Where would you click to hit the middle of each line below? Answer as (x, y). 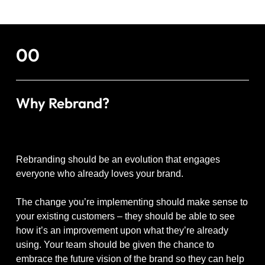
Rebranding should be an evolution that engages (118, 159)
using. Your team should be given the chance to (115, 244)
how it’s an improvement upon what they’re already (122, 230)
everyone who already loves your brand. (100, 173)
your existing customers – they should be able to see (125, 216)
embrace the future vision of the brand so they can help (130, 258)
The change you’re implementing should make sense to (132, 202)
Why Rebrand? (63, 103)
